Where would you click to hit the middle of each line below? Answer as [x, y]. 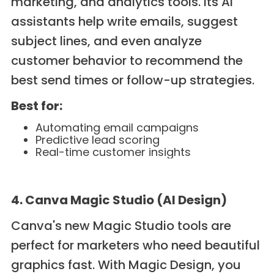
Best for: [36, 106]
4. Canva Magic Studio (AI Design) [119, 200]
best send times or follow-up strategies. [132, 80]
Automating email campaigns [117, 128]
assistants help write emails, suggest [124, 22]
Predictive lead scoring [97, 140]
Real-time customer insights [113, 152]
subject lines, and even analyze [106, 41]
